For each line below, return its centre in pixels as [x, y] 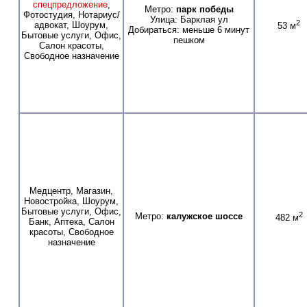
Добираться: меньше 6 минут [189, 29]
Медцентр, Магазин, [71, 191]
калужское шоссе [205, 216]
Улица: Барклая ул [189, 19]
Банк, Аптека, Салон [71, 221]
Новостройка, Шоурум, [71, 201]
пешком [189, 40]
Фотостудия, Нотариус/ [71, 14]
